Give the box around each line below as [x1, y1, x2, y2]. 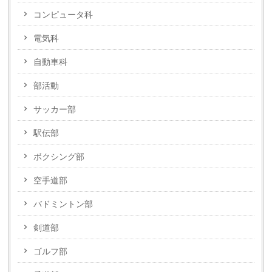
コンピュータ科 [33, 10, 93, 20]
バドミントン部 [33, 199, 93, 209]
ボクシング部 [33, 152, 85, 162]
